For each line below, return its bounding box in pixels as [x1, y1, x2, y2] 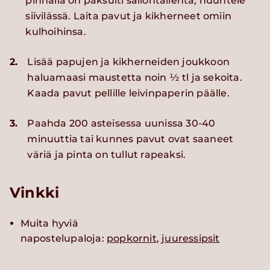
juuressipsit [162, 233, 220, 245]
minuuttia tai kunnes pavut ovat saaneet [27, 133, 234, 145]
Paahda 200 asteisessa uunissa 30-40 [27, 118, 216, 130]
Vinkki [10, 184, 60, 202]
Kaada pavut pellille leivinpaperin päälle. [27, 87, 233, 99]
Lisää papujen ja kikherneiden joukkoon [27, 56, 230, 68]
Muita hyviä [20, 218, 78, 230]
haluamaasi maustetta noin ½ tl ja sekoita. [27, 72, 242, 84]
